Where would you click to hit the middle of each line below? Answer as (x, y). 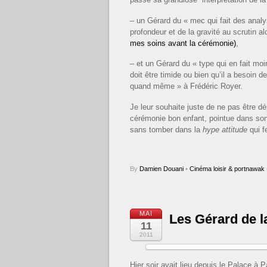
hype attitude (225, 129)
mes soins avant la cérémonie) (183, 43)
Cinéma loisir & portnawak (227, 169)
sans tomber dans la (166, 129)
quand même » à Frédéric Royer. (186, 86)
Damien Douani (162, 169)
